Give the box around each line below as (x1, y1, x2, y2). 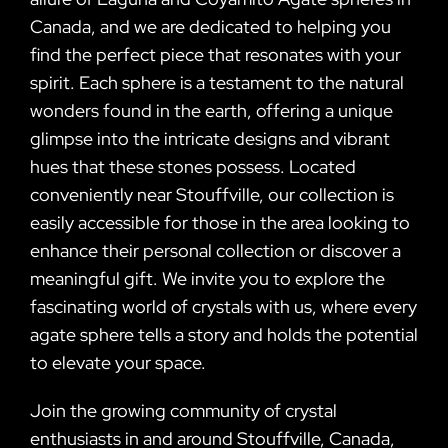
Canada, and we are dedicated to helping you (30, 14, 391, 38)
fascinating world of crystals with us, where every (30, 294, 417, 318)
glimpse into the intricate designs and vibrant (30, 126, 390, 150)
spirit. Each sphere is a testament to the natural (30, 70, 404, 94)
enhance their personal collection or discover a (30, 238, 401, 262)
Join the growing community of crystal (30, 398, 337, 422)
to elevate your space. (30, 350, 206, 374)
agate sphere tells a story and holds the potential (30, 322, 418, 346)
